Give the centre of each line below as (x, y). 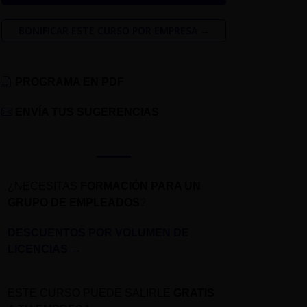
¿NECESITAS (44, 186)
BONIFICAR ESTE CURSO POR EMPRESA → (114, 30)
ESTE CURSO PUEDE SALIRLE (90, 293)
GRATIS (194, 293)
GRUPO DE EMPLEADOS (74, 203)
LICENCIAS (39, 249)
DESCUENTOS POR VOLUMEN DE (98, 233)
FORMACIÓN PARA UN (140, 186)
